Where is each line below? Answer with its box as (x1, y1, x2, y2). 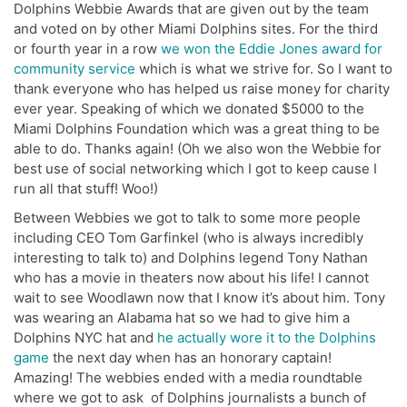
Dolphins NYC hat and (14, 329, 157, 347)
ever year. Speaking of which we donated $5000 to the (14, 100, 364, 118)
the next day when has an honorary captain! (49, 349, 332, 367)
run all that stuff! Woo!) (14, 180, 158, 198)
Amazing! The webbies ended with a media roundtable (14, 369, 362, 387)
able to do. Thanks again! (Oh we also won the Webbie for (14, 140, 382, 158)
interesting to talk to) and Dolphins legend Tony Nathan (14, 249, 368, 267)
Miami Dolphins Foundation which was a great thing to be (14, 120, 380, 138)
